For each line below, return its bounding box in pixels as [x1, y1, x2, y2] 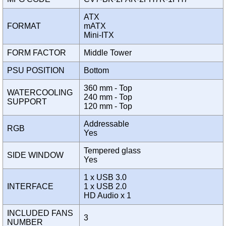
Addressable [84, 120, 129, 129]
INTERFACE [7, 182, 58, 191]
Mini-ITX [84, 31, 118, 40]
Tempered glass [84, 146, 141, 155]
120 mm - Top [84, 102, 136, 111]
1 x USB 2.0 [84, 182, 127, 191]
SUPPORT [7, 97, 51, 106]
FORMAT [7, 22, 45, 31]
